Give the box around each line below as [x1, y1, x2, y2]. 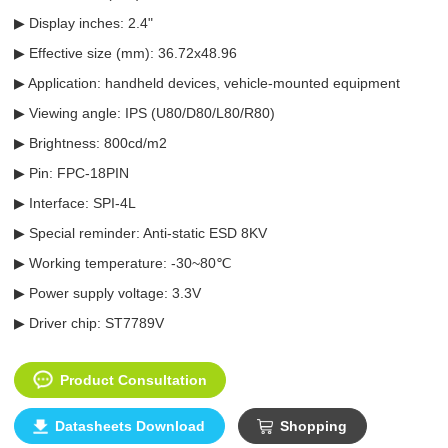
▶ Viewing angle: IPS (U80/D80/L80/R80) [13, 105, 275, 121]
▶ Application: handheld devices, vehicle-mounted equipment [13, 75, 400, 91]
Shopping [280, 418, 348, 434]
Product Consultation [59, 372, 207, 388]
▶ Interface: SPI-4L [13, 195, 136, 211]
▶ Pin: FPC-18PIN [13, 165, 129, 181]
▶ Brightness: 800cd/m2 [13, 135, 167, 151]
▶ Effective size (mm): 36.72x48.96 [13, 45, 237, 61]
